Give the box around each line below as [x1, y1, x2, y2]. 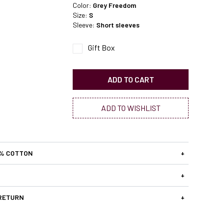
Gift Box [88, 43, 115, 53]
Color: [73, 1, 93, 10]
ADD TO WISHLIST [101, 103, 161, 113]
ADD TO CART [107, 75, 154, 84]
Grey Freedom [93, 1, 136, 10]
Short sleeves [96, 21, 139, 29]
